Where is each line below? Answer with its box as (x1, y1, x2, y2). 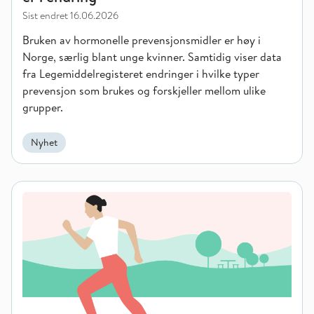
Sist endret (22, 8, 68, 22)
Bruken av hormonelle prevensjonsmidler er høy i (22, 32, 261, 48)
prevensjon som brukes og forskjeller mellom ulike (22, 83, 266, 98)
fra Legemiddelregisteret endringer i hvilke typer (22, 66, 259, 81)
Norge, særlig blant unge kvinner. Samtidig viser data (22, 49, 282, 64)
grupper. (22, 100, 63, 115)
